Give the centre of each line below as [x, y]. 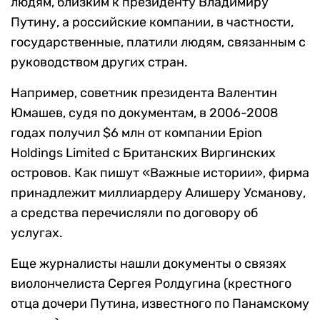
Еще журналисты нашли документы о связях [149, 264]
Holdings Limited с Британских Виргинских [143, 153]
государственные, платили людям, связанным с [158, 42]
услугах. [37, 233]
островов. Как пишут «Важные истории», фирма [160, 173]
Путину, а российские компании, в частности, [152, 22]
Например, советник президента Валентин [144, 93]
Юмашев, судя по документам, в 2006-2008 [144, 113]
